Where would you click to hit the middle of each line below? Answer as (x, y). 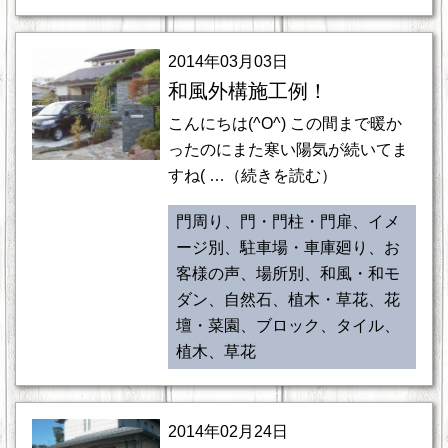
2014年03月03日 (227, 61)
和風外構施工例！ (247, 91)
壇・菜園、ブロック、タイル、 (287, 325)
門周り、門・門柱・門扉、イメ (287, 221)
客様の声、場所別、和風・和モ (287, 273)
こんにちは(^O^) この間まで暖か (284, 123)
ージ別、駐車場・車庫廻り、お (287, 247)
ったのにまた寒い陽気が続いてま (287, 149)
